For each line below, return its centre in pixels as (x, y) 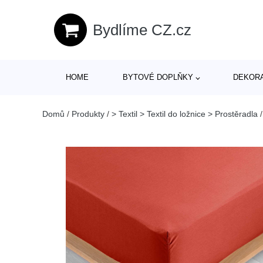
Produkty (88, 114)
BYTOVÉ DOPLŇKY (158, 77)
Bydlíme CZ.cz (142, 30)
